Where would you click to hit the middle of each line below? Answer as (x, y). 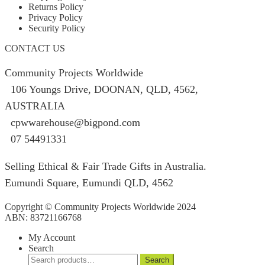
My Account (52, 237)
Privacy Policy (56, 17)
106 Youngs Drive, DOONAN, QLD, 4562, (101, 89)
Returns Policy (56, 7)
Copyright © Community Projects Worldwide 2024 (100, 206)
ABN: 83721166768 (43, 217)
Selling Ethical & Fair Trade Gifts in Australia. (106, 166)
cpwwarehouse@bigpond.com (72, 122)
